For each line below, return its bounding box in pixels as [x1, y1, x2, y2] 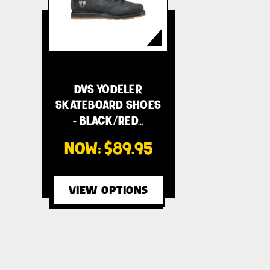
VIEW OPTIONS [68, 181, 148, 198]
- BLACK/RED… [73, 113, 144, 127]
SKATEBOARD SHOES [55, 98, 162, 111]
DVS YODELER [74, 82, 142, 96]
